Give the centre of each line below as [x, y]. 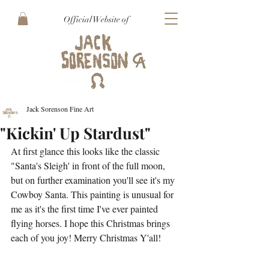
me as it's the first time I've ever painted [86, 209]
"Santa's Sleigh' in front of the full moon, [89, 165]
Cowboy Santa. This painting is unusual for [93, 194]
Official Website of [96, 20]
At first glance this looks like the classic [86, 151]
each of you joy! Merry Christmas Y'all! [87, 237]
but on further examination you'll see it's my [94, 180]
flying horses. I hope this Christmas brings [92, 223]
